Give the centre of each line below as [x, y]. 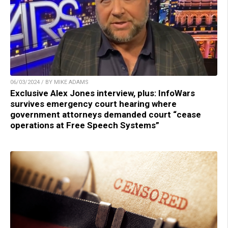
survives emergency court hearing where [93, 104]
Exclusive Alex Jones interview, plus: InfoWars [103, 93]
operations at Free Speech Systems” [85, 125]
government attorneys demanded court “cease [106, 115]
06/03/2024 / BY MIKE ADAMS [49, 82]
